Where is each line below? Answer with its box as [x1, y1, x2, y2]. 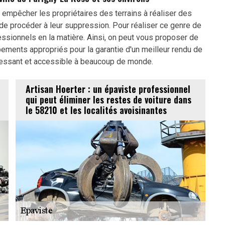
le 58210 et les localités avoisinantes [26, 103, 167, 117]
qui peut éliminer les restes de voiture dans [26, 93, 191, 106]
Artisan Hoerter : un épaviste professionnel [26, 82, 190, 96]
